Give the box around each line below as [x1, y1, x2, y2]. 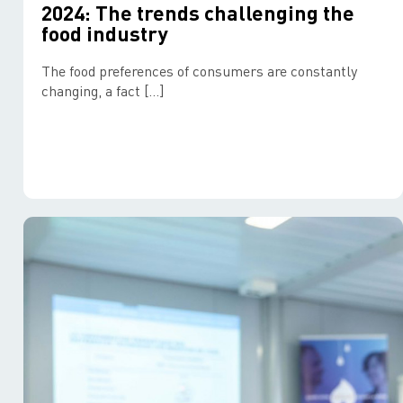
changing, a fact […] [41, 81, 164, 100]
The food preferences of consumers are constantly [41, 61, 357, 80]
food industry [41, 20, 167, 46]
